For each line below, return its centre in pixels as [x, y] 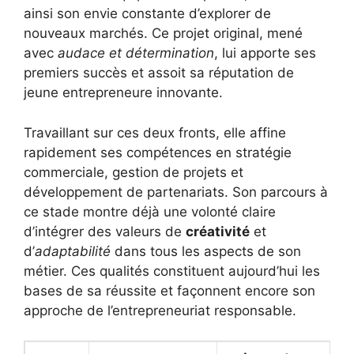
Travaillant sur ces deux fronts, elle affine [155, 132]
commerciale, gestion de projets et [134, 172]
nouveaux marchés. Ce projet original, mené [163, 34]
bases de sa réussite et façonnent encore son [169, 290]
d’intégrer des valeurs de [105, 231]
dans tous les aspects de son [206, 251]
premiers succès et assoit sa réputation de [159, 73]
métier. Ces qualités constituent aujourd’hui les [172, 271]
